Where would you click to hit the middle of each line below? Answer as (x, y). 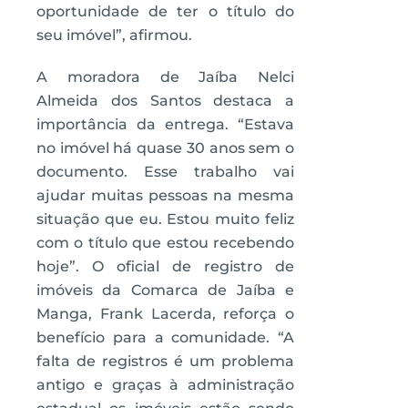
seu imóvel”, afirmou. (114, 35)
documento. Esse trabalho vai (165, 172)
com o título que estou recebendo (165, 243)
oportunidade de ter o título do (165, 11)
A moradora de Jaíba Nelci (165, 77)
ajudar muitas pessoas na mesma (165, 195)
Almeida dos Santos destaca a (165, 101)
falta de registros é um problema (165, 361)
